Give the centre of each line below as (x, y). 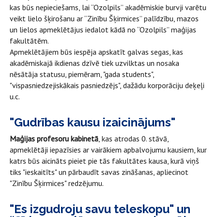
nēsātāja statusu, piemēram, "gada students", (82, 74)
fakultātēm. (29, 40)
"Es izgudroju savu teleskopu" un (100, 209)
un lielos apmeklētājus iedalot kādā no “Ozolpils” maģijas (103, 29)
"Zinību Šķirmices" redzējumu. (57, 183)
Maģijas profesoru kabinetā (54, 138)
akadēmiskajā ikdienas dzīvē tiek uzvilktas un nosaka (94, 63)
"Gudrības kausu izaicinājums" (93, 122)
